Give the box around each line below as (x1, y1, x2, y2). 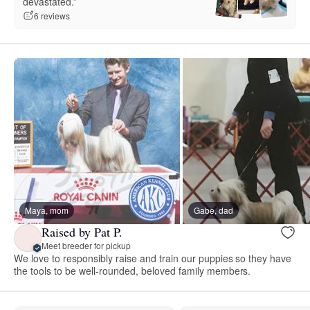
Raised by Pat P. (42, 224, 122, 241)
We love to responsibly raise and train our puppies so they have (14, 250, 292, 265)
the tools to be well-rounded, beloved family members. (14, 263, 251, 277)
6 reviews (34, 10, 70, 22)
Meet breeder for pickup (42, 239, 131, 252)
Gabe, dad (194, 203, 233, 216)
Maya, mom (25, 203, 69, 216)
